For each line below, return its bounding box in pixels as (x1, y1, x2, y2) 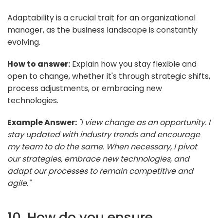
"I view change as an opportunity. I (78, 116, 210, 128)
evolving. (7, 36, 40, 48)
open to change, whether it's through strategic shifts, (7, 70, 210, 82)
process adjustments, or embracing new (7, 82, 162, 94)
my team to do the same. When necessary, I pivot (7, 141, 197, 152)
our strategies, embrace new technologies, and (7, 153, 189, 164)
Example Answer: (7, 116, 78, 128)
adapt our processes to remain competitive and (7, 165, 193, 177)
